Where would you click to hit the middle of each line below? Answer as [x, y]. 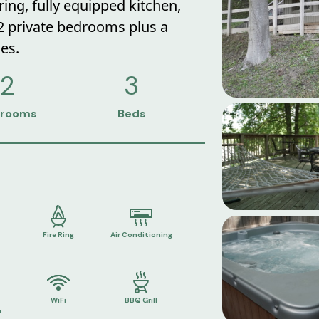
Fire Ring [58, 234]
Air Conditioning [141, 234]
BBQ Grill [141, 300]
